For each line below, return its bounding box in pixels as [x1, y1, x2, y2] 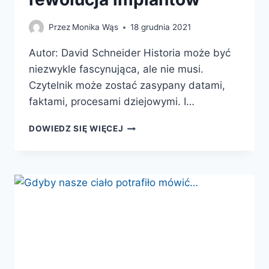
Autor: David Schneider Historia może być [29, 47, 231, 59]
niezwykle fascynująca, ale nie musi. [29, 63, 204, 76]
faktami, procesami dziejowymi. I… [29, 95, 195, 108]
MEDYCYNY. [122, 146, 175, 156]
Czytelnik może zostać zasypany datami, [29, 79, 225, 92]
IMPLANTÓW [122, 222, 179, 232]
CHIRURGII [122, 184, 169, 194]
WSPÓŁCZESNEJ [122, 133, 196, 144]
